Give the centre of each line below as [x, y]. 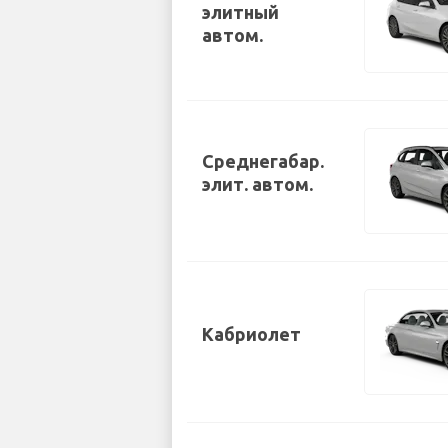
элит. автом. [257, 184]
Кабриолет [251, 333]
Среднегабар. [263, 161]
